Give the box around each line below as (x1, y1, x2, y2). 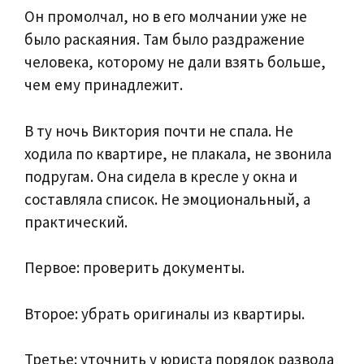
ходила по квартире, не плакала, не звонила (24, 143, 331, 163)
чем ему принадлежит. (24, 75, 183, 95)
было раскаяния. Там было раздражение (24, 29, 305, 50)
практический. (24, 211, 128, 232)
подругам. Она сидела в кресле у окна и (24, 166, 297, 186)
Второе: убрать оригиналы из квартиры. (24, 303, 305, 323)
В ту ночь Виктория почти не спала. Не (24, 120, 293, 141)
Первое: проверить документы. (24, 258, 245, 278)
